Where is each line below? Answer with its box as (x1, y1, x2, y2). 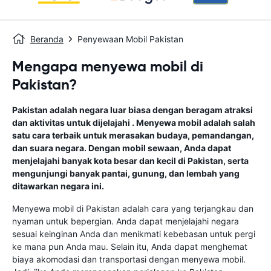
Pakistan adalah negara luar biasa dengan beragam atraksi (12, 105, 253, 115)
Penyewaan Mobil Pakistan (77, 34, 183, 44)
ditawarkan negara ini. (12, 181, 104, 191)
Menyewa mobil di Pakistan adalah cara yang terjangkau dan (12, 203, 253, 214)
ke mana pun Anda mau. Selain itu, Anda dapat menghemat (12, 241, 247, 252)
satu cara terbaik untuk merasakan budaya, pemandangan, (12, 130, 254, 140)
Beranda (30, 34, 64, 44)
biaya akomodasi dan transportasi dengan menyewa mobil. (12, 254, 246, 264)
